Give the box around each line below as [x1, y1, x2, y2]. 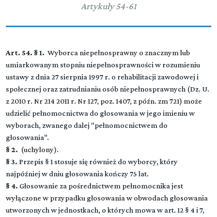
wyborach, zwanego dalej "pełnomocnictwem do [6, 121, 168, 129]
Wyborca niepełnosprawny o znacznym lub [45, 48, 190, 57]
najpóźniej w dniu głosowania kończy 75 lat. [6, 170, 149, 178]
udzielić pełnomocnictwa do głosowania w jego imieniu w [6, 109, 195, 117]
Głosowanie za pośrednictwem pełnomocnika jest [18, 182, 183, 190]
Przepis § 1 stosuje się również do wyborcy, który [19, 157, 178, 166]
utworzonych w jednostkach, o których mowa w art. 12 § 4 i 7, [6, 206, 204, 214]
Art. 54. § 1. [6, 48, 45, 57]
